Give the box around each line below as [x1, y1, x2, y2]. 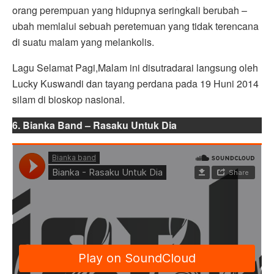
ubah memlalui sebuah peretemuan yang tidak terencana [12, 19, 259, 34]
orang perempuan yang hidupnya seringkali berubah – [12, 3, 247, 18]
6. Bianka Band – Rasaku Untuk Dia [12, 118, 177, 133]
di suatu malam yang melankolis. [12, 35, 154, 50]
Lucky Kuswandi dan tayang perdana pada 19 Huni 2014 [12, 76, 259, 91]
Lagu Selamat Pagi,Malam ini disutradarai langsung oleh [12, 61, 258, 75]
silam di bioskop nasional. [12, 92, 125, 107]
